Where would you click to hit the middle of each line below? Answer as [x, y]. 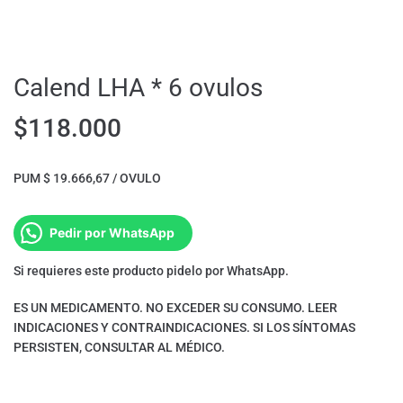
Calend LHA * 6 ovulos [138, 88]
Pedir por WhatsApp [112, 233]
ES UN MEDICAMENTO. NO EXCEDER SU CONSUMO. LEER [175, 308]
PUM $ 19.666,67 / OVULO [87, 179]
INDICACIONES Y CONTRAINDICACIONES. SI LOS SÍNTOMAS [184, 328]
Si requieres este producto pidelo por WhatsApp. [151, 271]
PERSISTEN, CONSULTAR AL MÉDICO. [119, 348]
